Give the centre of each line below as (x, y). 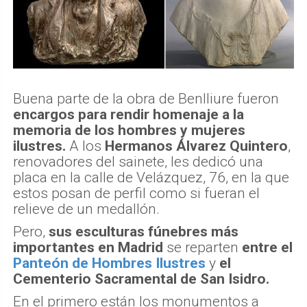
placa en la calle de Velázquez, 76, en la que (151, 178)
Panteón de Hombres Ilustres (109, 263)
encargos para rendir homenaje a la (128, 115)
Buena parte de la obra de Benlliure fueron (146, 99)
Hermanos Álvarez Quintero (196, 146)
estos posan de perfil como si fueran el (136, 194)
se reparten (202, 248)
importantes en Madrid (90, 248)
